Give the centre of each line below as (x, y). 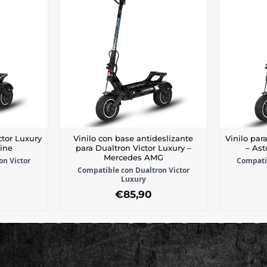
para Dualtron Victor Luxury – (133, 148)
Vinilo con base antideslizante (133, 139)
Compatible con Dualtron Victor (133, 170)
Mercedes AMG (133, 158)
